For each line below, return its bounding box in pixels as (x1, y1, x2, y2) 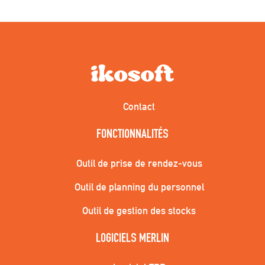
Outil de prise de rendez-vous (76, 157, 202, 169)
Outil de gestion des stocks (82, 204, 196, 216)
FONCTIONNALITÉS (96, 128, 169, 142)
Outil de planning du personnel (74, 180, 204, 193)
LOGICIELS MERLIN (96, 232, 169, 246)
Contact (123, 100, 155, 112)
